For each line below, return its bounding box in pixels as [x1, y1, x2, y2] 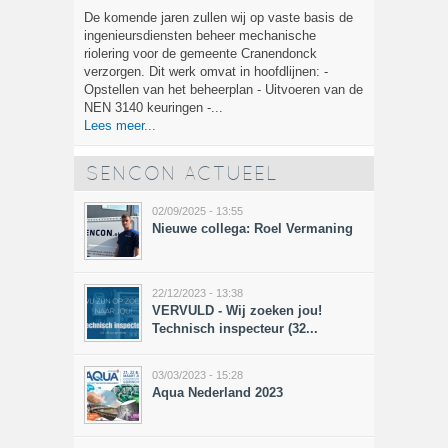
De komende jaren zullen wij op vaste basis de [84, 9, 353, 25]
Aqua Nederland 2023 [152, 384, 283, 400]
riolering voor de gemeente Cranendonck [84, 45, 317, 61]
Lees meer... [84, 117, 156, 133]
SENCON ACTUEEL [86, 166, 278, 184]
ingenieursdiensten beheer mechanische [84, 27, 316, 43]
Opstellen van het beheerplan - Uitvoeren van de [84, 81, 363, 97]
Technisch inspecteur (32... [152, 320, 318, 336]
